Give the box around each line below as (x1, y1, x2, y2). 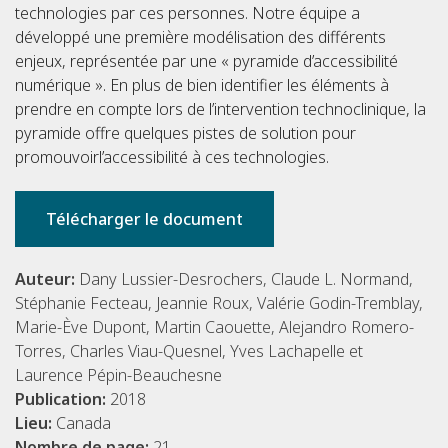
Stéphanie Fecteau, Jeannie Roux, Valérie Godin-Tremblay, (15, 292, 423, 315)
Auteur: (15, 268, 79, 291)
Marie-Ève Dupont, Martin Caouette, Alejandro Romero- (15, 316, 414, 339)
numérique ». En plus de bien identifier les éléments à (15, 74, 389, 97)
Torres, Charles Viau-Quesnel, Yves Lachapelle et (15, 340, 363, 363)
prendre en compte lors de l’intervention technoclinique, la (15, 98, 426, 121)
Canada (56, 412, 111, 435)
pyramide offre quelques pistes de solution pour (15, 122, 356, 145)
